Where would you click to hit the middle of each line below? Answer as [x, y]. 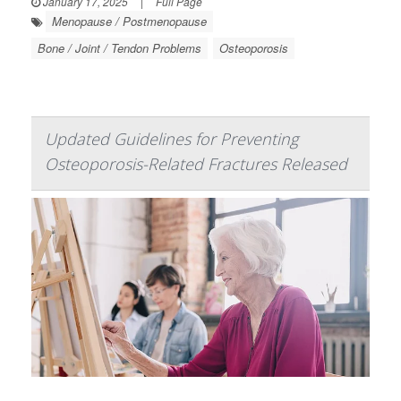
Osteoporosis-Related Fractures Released [196, 163]
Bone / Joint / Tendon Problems [119, 47]
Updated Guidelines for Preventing [171, 138]
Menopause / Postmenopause [129, 21]
